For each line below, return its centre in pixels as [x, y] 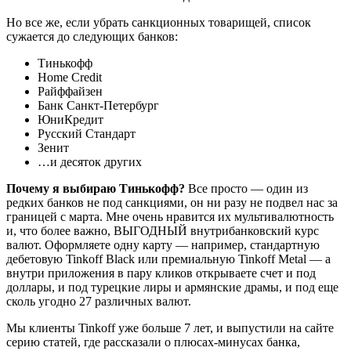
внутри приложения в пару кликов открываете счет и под [161, 273]
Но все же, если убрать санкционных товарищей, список [159, 22]
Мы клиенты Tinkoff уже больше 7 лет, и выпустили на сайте [170, 327]
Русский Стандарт [87, 133]
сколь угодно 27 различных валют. [99, 301]
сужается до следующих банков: [92, 36]
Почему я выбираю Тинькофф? [96, 188]
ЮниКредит [71, 119]
